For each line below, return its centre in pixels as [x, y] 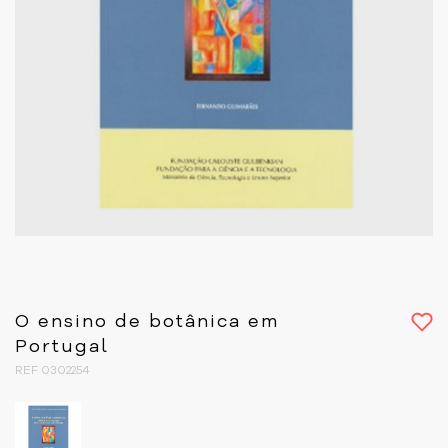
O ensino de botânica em [147, 321]
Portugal [62, 346]
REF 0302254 [52, 370]
